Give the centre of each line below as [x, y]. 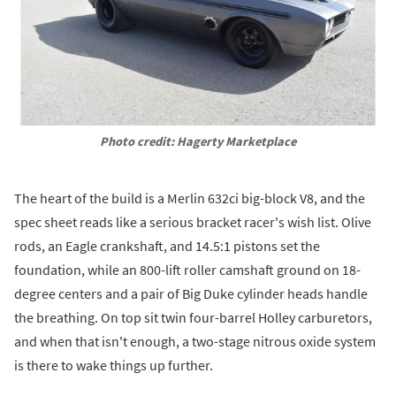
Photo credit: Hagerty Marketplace [198, 142]
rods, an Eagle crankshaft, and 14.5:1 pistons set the [167, 246]
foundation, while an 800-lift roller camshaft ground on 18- [187, 270]
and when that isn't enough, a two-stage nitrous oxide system [195, 342]
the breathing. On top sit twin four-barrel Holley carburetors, [193, 318]
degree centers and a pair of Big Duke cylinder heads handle [191, 294]
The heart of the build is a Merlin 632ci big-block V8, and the [190, 198]
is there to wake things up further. [114, 366]
